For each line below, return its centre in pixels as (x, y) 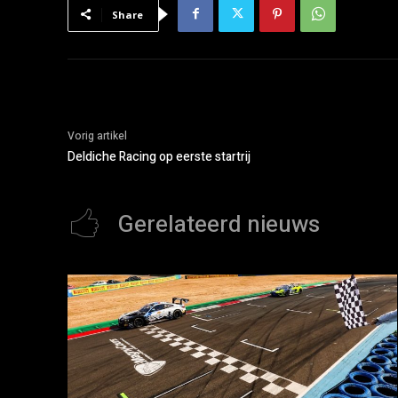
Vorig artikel (97, 135)
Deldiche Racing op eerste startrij (159, 156)
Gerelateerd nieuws (219, 224)
